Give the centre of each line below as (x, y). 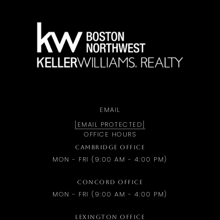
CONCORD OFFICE (110, 182)
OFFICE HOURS (110, 134)
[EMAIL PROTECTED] (110, 124)
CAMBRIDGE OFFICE (110, 147)
